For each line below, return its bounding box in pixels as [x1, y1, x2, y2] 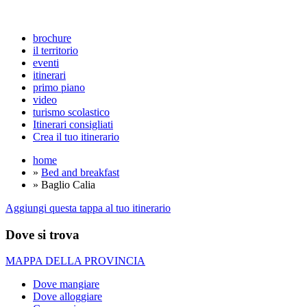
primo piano [33, 82, 85, 93]
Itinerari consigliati [33, 119, 113, 130]
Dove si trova [5, 227, 79, 242]
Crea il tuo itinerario [33, 131, 119, 143]
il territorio [33, 45, 78, 56]
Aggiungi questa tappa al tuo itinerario [5, 202, 171, 214]
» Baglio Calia [33, 179, 95, 191]
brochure [33, 32, 71, 44]
